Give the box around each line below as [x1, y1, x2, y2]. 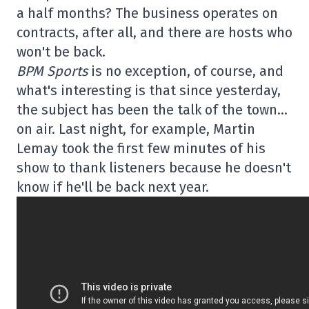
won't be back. [17, 43, 106, 60]
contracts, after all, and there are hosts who [17, 23, 292, 41]
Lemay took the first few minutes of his [17, 139, 266, 157]
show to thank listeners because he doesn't [17, 159, 291, 176]
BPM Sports [17, 62, 88, 79]
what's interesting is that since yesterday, [17, 81, 281, 99]
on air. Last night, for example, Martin [17, 120, 255, 137]
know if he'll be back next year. [17, 178, 209, 195]
